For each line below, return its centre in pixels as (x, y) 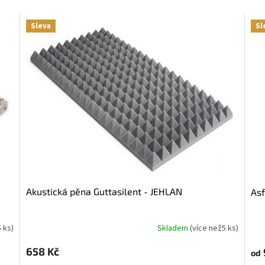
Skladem (173, 229)
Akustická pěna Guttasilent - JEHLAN (107, 191)
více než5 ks (214, 229)
